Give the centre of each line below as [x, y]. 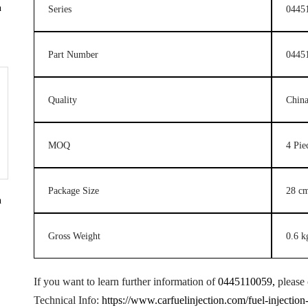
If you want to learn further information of [125, 282]
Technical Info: [67, 300]
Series [59, 9]
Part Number [73, 54]
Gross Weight [74, 236]
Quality [62, 100]
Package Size [73, 190]
